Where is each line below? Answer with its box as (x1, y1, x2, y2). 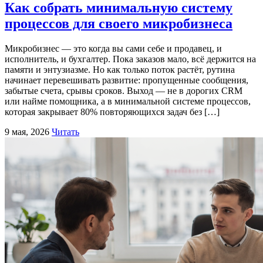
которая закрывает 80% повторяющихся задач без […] (5, 106, 220, 117)
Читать (52, 126, 79, 137)
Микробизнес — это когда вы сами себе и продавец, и (5, 43, 222, 53)
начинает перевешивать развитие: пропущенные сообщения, (5, 75, 248, 85)
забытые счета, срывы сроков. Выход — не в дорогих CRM (5, 85, 242, 96)
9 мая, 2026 (5, 126, 49, 137)
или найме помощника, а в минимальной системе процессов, (5, 96, 251, 106)
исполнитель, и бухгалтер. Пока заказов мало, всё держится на (5, 53, 256, 64)
